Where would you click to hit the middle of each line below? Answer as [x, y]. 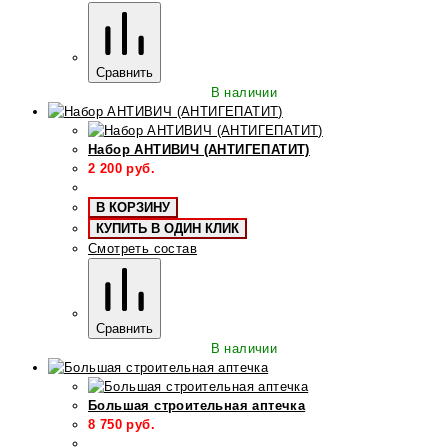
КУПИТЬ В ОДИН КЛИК [167, 228]
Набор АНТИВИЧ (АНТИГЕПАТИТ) [199, 149]
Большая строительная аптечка [197, 405]
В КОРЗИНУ [133, 207]
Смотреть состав [142, 248]
